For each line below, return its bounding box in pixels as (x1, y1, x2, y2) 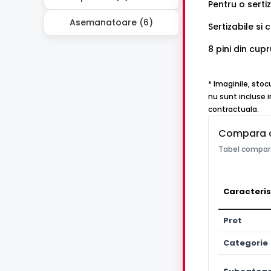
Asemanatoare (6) (67, 16, 153, 28)
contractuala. (208, 105, 259, 115)
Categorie (223, 237, 268, 249)
